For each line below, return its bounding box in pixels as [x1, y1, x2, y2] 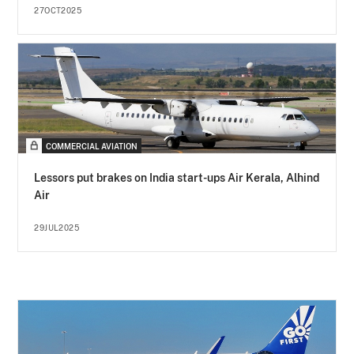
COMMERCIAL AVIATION [46, 141, 138, 152]
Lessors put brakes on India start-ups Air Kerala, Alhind [34, 171, 320, 185]
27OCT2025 [34, 6, 82, 16]
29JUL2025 [34, 223, 80, 233]
